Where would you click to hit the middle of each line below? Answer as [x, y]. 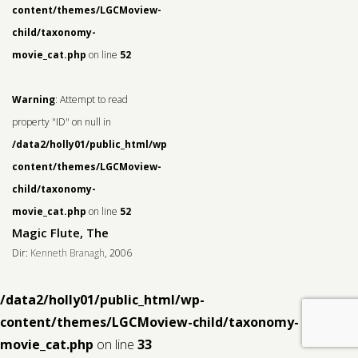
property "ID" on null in [62, 122]
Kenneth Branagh [68, 253]
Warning [34, 100]
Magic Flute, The [60, 233]
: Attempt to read [91, 100]
